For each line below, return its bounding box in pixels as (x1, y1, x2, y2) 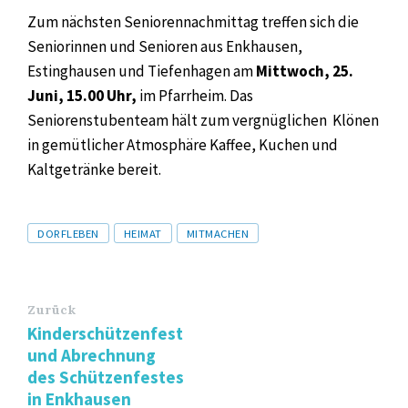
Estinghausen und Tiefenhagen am (27, 60, 256, 81)
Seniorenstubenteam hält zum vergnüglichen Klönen (27, 109, 379, 130)
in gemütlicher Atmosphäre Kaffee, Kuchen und (27, 134, 338, 155)
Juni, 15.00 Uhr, (27, 85, 139, 106)
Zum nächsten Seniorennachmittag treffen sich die (27, 11, 359, 32)
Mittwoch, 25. (256, 60, 353, 81)
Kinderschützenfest (27, 321, 183, 344)
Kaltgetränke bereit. (27, 158, 161, 179)
